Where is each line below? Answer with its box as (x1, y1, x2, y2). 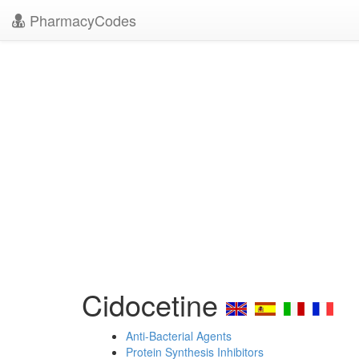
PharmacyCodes (26, 10, 136, 30)
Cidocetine (82, 284, 226, 325)
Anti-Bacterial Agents (126, 328, 232, 344)
